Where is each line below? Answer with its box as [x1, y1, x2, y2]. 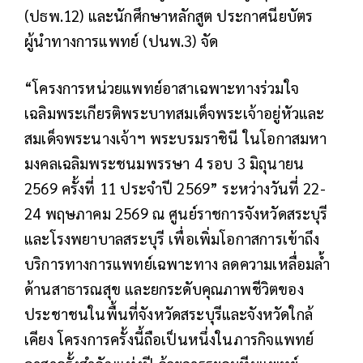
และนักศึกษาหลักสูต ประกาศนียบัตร [88, 6, 314, 26]
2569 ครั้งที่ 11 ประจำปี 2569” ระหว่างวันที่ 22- [24, 178, 326, 199]
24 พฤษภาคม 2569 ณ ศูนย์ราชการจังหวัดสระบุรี [24, 203, 328, 224]
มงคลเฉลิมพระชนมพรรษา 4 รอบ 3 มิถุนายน [24, 153, 305, 173]
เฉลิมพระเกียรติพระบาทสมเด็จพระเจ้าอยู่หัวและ [24, 103, 325, 123]
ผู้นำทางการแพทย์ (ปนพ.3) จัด [24, 31, 219, 51]
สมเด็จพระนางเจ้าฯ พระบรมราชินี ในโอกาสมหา [24, 128, 327, 148]
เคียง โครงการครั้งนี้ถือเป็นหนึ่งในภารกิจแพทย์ [24, 329, 314, 349]
